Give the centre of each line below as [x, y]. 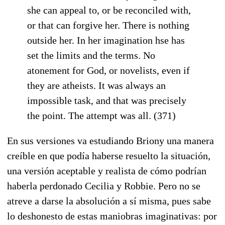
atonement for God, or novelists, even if [108, 70]
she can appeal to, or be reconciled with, [109, 10]
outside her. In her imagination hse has [106, 40]
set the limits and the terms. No [91, 55]
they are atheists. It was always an [96, 85]
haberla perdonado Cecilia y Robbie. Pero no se [104, 186]
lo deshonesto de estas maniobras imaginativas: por [112, 216]
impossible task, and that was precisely [107, 100]
